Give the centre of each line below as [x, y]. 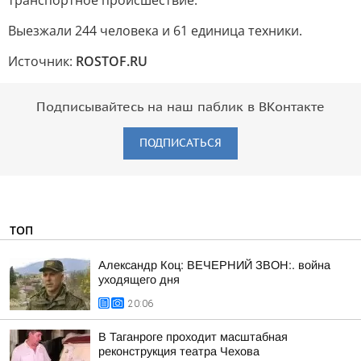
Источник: [42, 61]
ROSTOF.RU [112, 61]
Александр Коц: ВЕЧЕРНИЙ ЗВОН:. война [214, 265]
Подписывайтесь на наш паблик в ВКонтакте [180, 107]
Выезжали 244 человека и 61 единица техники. [155, 31]
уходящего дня [139, 280]
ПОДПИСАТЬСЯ [180, 143]
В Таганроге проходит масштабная [193, 337]
